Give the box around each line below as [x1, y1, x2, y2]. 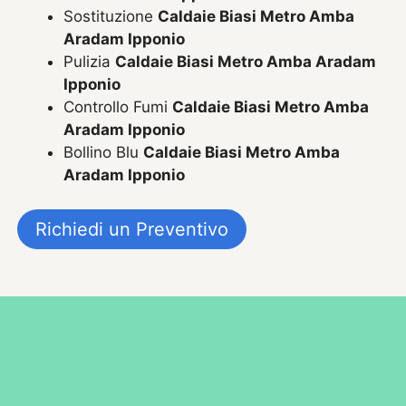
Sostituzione [63, 6, 159, 25]
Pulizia [63, 52, 116, 71]
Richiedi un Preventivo [35, 218, 229, 241]
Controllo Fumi [63, 97, 173, 116]
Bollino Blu [63, 142, 144, 161]
